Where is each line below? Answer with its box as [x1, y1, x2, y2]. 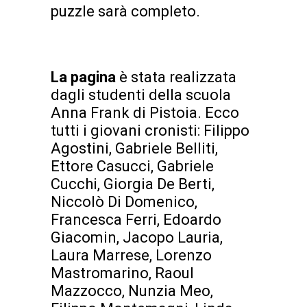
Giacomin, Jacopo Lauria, [51, 229, 223, 247]
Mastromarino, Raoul [51, 265, 194, 282]
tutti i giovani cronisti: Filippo [51, 122, 249, 140]
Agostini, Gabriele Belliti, [51, 140, 218, 158]
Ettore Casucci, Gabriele [51, 158, 214, 175]
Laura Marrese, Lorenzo [51, 247, 212, 265]
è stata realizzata [119, 69, 236, 86]
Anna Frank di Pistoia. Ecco [51, 104, 239, 122]
